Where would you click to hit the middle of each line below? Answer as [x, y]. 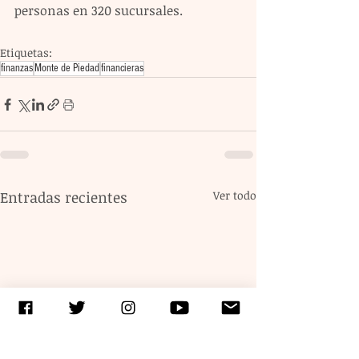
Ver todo [235, 196]
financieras [122, 69]
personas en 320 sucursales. [99, 11]
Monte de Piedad [67, 69]
